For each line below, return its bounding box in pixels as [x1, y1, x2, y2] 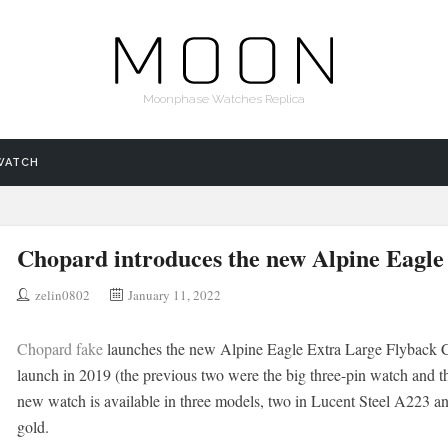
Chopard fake [16, 338, 103, 359]
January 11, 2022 [127, 286, 221, 304]
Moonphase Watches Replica [143, 92, 305, 106]
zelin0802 [34, 286, 90, 304]
